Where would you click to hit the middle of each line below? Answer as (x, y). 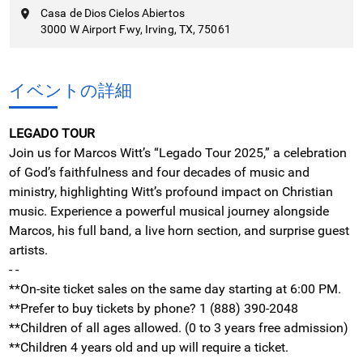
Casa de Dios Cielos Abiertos (113, 13)
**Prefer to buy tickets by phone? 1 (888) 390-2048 (154, 308)
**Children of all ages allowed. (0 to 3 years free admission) (179, 327)
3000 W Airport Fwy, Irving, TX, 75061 (136, 29)
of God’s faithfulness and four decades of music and (159, 172)
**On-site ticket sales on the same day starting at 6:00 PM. (175, 288)
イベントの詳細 (70, 91)
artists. (28, 250)
